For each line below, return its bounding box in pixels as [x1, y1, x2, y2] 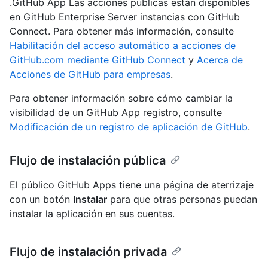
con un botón [10, 193, 73, 206]
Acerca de [197, 54, 243, 66]
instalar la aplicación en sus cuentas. [10, 208, 175, 220]
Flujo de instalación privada [10, 245, 167, 260]
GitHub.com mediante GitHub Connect [10, 54, 185, 66]
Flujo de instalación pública [10, 153, 166, 168]
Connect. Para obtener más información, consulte [10, 25, 234, 38]
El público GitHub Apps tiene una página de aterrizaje [10, 179, 254, 191]
